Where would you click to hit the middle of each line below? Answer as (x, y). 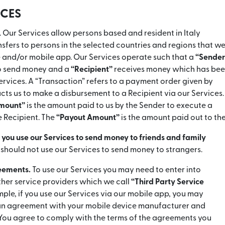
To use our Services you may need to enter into (116, 170)
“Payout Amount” (88, 118)
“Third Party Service (167, 182)
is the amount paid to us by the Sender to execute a (119, 105)
